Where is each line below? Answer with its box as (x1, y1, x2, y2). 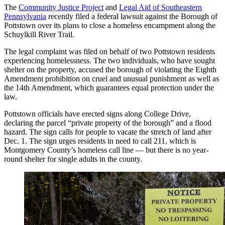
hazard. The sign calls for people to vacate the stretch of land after (4, 128, 211, 137)
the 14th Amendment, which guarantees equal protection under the (4, 83, 214, 92)
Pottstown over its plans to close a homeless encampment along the (4, 21, 215, 30)
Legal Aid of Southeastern (119, 3, 202, 12)
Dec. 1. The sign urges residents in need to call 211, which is (4, 137, 196, 146)
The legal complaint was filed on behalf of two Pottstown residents (4, 47, 215, 56)
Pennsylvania (4, 12, 46, 21)
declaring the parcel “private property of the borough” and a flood (4, 119, 211, 128)
